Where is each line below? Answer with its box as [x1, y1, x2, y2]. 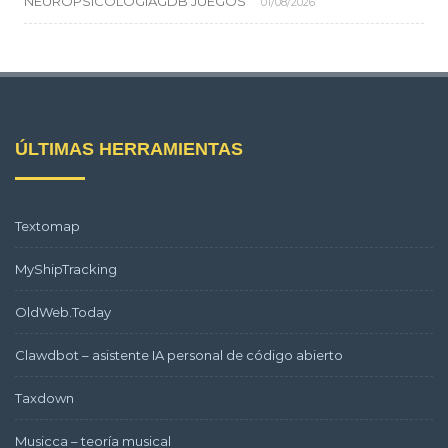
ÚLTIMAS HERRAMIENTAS [15, 139, 243, 159]
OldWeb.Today [15, 304, 111, 320]
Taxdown [15, 390, 74, 406]
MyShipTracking [15, 261, 117, 277]
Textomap [15, 218, 80, 234]
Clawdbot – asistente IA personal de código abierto [15, 347, 343, 363]
